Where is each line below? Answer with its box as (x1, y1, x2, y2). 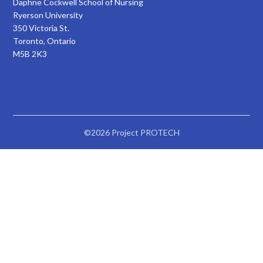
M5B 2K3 (13, 48, 48, 59)
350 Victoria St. (13, 22, 70, 33)
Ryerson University (13, 9, 83, 20)
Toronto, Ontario (13, 35, 76, 46)
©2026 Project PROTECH (83, 127, 180, 137)
